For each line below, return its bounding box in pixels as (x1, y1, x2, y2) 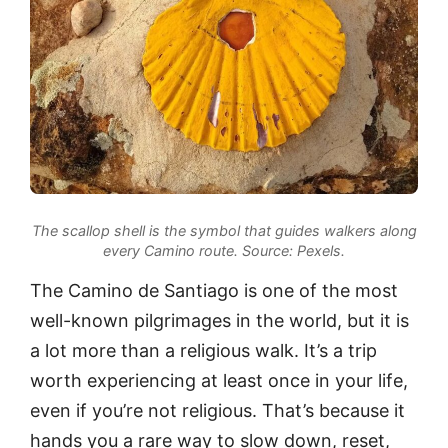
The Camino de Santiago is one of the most (30, 279, 398, 301)
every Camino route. (103, 242, 238, 260)
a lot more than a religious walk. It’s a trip (30, 339, 377, 361)
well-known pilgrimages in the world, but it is (30, 309, 409, 331)
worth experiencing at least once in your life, (30, 369, 408, 391)
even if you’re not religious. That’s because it (30, 399, 405, 421)
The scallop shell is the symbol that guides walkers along (31, 222, 417, 240)
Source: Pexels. (238, 242, 345, 260)
